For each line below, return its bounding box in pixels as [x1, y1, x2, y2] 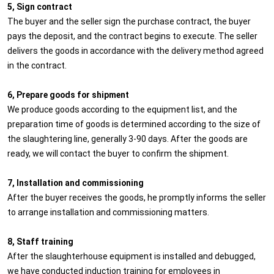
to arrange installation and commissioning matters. [7, 206, 209, 218]
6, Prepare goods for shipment [7, 88, 129, 100]
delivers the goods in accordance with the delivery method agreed [7, 44, 264, 56]
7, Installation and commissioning [7, 176, 144, 188]
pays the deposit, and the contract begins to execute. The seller [7, 29, 257, 42]
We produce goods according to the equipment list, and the [7, 103, 237, 115]
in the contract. [7, 59, 67, 71]
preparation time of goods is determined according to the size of [7, 117, 261, 130]
